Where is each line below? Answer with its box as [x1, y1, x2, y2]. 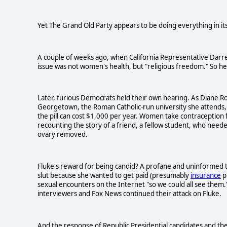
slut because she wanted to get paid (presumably [37, 171, 191, 180]
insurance [191, 171, 221, 180]
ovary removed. [37, 130, 88, 139]
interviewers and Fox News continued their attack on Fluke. [37, 189, 221, 199]
